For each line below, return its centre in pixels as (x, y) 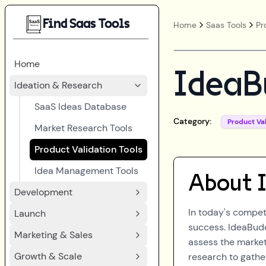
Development (43, 192)
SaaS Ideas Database (80, 107)
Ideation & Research (58, 85)
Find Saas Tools (86, 24)
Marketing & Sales (53, 235)
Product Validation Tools (88, 149)
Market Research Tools (83, 128)
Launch (30, 213)
